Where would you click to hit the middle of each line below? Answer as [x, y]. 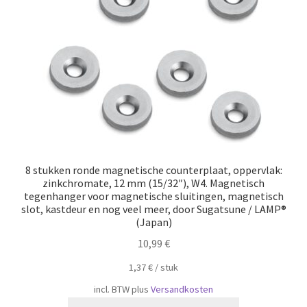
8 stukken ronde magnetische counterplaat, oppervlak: [153, 170]
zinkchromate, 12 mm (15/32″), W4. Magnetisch [153, 183]
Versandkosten [182, 290]
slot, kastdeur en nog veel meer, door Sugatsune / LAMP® [153, 209]
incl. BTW [112, 290]
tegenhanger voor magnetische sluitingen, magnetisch [153, 196]
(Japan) [153, 222]
